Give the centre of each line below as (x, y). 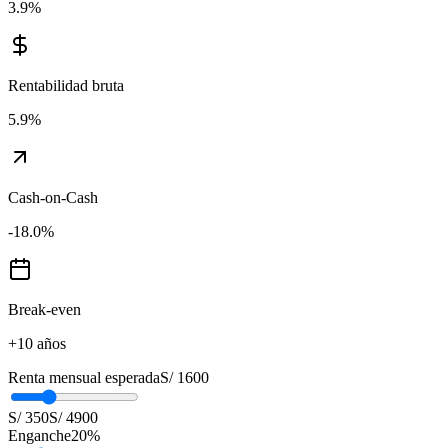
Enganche (39, 435)
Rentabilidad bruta (66, 85)
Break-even (44, 309)
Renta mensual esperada (84, 377)
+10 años (37, 343)
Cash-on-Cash (53, 197)
